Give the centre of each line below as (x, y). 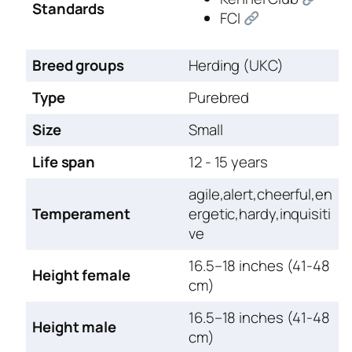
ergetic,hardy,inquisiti (260, 213)
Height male (74, 326)
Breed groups (78, 65)
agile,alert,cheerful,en (260, 194)
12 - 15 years (228, 161)
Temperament (81, 213)
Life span (64, 161)
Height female (81, 275)
